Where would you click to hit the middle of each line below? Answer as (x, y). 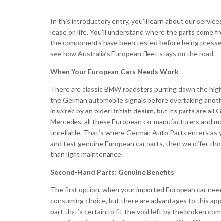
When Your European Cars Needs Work (114, 72)
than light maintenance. (87, 154)
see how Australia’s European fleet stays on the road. (132, 54)
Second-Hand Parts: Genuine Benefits (112, 172)
